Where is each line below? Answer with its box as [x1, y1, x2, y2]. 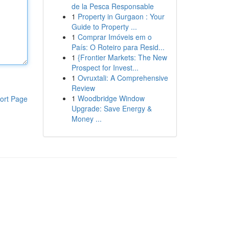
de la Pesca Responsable [71, 1, 154, 11]
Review [71, 83, 95, 93]
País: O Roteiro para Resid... [71, 42, 165, 52]
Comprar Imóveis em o [77, 32, 152, 42]
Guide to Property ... [71, 21, 137, 32]
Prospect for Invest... [71, 62, 139, 73]
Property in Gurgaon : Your [77, 11, 165, 21]
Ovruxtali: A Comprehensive [77, 73, 168, 83]
